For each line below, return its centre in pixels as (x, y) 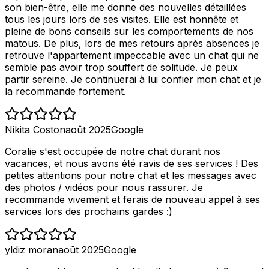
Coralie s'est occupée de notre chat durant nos (113, 151)
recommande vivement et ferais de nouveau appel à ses (132, 199)
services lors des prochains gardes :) (89, 211)
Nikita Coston (35, 129)
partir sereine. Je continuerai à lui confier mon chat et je (133, 79)
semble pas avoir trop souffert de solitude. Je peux (121, 67)
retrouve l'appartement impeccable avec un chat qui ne (132, 55)
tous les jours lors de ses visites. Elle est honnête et (122, 19)
